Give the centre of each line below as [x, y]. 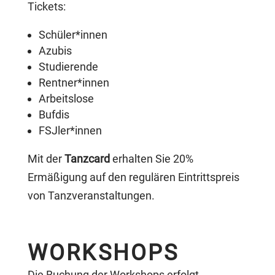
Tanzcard [88, 159]
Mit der [46, 159]
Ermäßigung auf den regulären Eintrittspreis [133, 177]
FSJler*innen [70, 130]
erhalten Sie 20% [153, 159]
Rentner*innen [74, 83]
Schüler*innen [73, 35]
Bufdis [54, 114]
